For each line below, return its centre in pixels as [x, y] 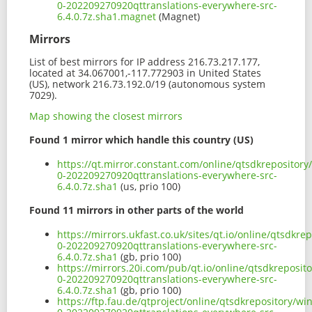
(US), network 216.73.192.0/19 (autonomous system [147, 84]
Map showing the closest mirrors [106, 116]
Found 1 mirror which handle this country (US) [141, 140]
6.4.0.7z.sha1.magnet [107, 16]
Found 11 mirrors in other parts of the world [136, 210]
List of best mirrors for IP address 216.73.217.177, [145, 61]
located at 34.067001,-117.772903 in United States [145, 72]
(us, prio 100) [149, 186]
